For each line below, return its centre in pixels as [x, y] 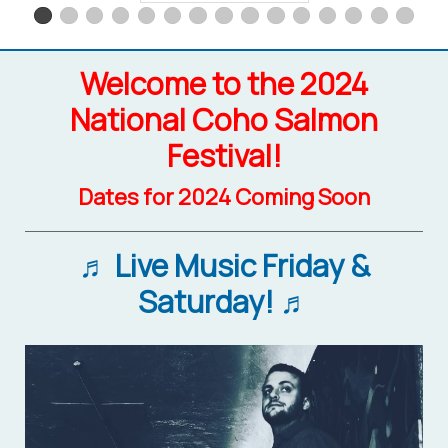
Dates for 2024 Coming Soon [224, 196]
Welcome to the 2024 [224, 83]
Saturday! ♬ [224, 301]
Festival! [224, 155]
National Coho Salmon [224, 119]
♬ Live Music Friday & [224, 265]
